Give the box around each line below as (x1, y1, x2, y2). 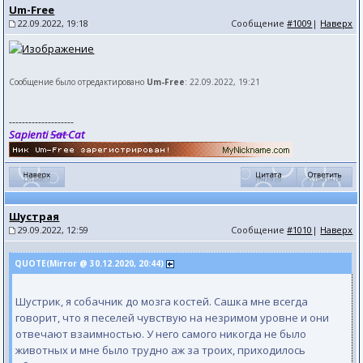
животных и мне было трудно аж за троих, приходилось (15, 343, 306, 357)
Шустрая (9, 209, 60, 224)
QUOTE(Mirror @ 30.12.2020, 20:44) (15, 258, 167, 269)
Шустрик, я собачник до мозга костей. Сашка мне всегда (15, 294, 309, 309)
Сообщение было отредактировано (9, 75, 147, 88)
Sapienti (9, 126, 51, 142)
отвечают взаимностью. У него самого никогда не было (15, 327, 307, 341)
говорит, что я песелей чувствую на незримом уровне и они (15, 310, 330, 325)
